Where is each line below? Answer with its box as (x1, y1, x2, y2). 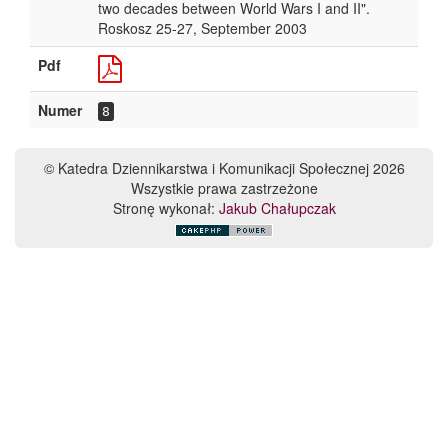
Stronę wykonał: (112, 198, 219, 218)
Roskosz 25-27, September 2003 (98, 18, 307, 38)
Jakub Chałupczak (218, 198, 336, 218)
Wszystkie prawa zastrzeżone (130, 178, 318, 198)
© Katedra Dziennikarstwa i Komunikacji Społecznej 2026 (43, 158, 405, 178)
